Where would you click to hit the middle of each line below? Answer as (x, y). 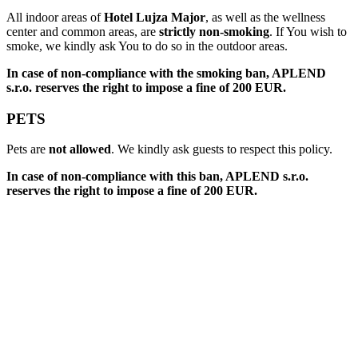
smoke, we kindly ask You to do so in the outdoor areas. (147, 46)
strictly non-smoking (214, 31)
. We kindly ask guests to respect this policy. (222, 149)
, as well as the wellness (265, 17)
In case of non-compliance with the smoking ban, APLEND (166, 73)
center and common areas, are (83, 31)
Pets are (28, 149)
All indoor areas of (55, 17)
